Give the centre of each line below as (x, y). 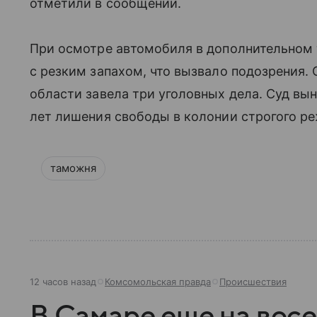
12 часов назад (63, 281)
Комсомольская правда (158, 281)
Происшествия (253, 281)
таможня (73, 168)
